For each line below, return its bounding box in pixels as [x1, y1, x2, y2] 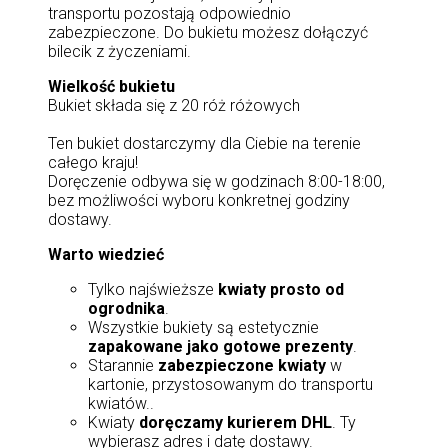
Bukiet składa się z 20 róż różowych [48, 96, 300, 115]
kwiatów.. [88, 394, 154, 413]
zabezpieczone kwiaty [158, 356, 326, 375]
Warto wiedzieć [48, 245, 164, 264]
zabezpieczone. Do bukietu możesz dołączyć [48, 23, 368, 42]
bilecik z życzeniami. [48, 42, 191, 61]
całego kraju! [48, 153, 138, 172]
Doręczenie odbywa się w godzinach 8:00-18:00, [48, 172, 385, 191]
